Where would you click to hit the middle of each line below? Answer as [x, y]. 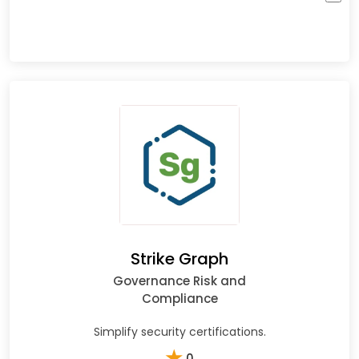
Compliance [179, 298]
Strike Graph [179, 258]
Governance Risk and [179, 280]
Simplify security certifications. [179, 331]
